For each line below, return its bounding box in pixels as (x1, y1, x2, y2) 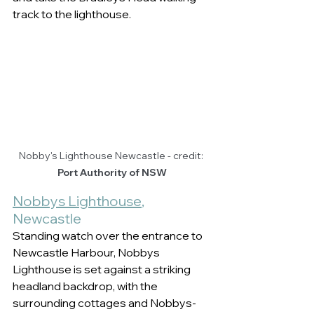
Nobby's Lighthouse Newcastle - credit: (19, 149, 205, 163)
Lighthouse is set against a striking (13, 262, 193, 277)
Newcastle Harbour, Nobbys (13, 245, 162, 260)
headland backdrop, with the (13, 279, 160, 294)
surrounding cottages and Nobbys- (13, 296, 196, 310)
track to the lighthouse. (13, 7, 137, 22)
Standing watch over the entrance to (13, 228, 205, 243)
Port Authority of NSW (57, 166, 167, 179)
